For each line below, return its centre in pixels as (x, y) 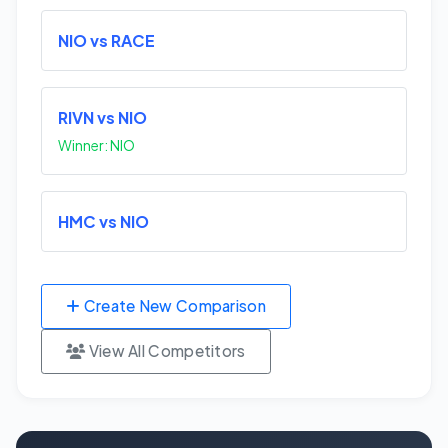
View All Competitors (165, 351)
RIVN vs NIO (102, 118)
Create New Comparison (173, 306)
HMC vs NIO (103, 222)
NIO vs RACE (106, 41)
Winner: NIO (96, 145)
